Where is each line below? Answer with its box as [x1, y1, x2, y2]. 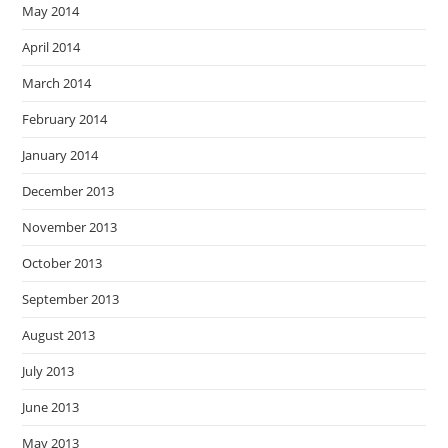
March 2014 [22, 74, 92, 92]
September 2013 [22, 290, 120, 308]
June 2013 [22, 398, 80, 416]
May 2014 [22, 2, 80, 20]
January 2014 [22, 146, 99, 164]
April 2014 [22, 38, 81, 56]
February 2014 [22, 110, 108, 128]
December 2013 [22, 182, 115, 200]
